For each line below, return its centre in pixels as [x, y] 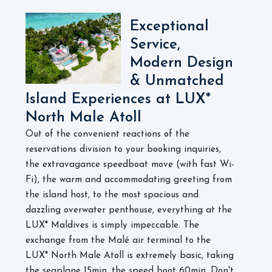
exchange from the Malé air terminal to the [118, 241]
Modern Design [182, 63]
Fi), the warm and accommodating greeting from [129, 180]
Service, [155, 45]
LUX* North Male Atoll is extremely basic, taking [130, 256]
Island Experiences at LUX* [118, 100]
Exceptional [169, 27]
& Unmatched [177, 81]
